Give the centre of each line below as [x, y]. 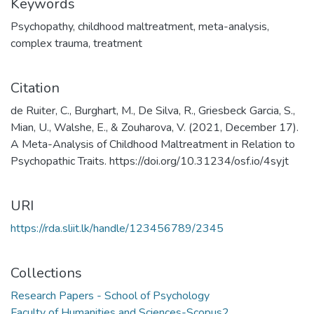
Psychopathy [42, 27]
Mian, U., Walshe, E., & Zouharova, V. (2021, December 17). [155, 128]
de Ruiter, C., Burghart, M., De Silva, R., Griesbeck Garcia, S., [153, 111]
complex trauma [49, 44]
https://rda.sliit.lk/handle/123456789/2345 [117, 229]
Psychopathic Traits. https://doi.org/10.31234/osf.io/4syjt [150, 162]
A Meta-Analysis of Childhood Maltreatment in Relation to [153, 145]
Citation [35, 88]
